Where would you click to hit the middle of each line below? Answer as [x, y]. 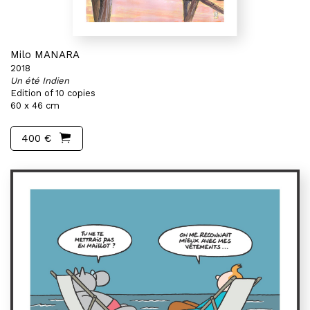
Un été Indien [40, 81]
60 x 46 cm [35, 106]
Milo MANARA [45, 55]
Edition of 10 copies [53, 93]
